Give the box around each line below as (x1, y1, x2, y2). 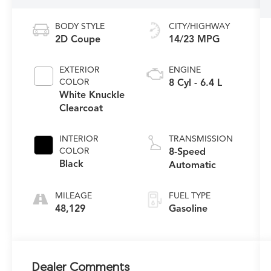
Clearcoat (59, 102, 103, 114)
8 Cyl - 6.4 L (168, 76, 222, 89)
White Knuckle (59, 88, 125, 101)
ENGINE (168, 64, 201, 75)
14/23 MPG (168, 33, 220, 45)
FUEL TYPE (168, 190, 211, 201)
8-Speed (168, 145, 206, 158)
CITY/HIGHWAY (168, 21, 230, 31)
